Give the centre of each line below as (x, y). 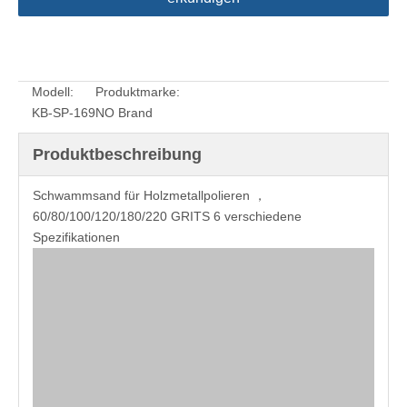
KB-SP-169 (64, 113)
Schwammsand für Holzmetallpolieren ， (149, 195)
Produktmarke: (138, 92)
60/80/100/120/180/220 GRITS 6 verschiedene (167, 216)
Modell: (53, 92)
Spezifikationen (76, 237)
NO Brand (124, 113)
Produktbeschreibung (117, 154)
